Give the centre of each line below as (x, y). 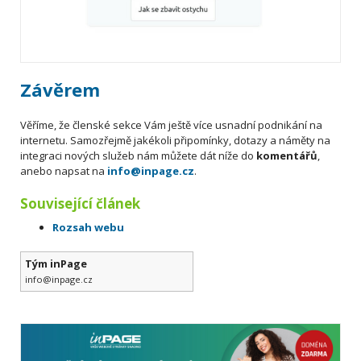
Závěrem (60, 90)
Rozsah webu (88, 228)
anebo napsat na (64, 171)
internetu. (45, 141)
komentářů (287, 156)
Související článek (80, 204)
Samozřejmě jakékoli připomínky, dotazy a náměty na (200, 141)
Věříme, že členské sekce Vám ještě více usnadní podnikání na (171, 125)
